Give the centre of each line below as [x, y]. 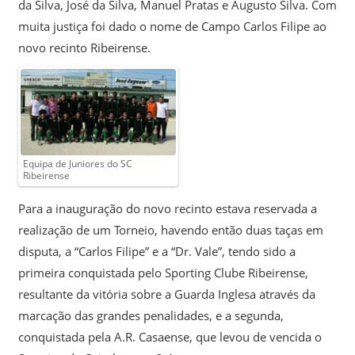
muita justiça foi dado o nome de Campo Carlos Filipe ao [172, 26]
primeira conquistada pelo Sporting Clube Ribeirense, [163, 273]
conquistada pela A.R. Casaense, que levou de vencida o [170, 337]
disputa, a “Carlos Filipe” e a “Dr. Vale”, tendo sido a [157, 252]
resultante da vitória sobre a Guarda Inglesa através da [166, 294]
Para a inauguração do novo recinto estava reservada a [167, 209]
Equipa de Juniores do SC [77, 163]
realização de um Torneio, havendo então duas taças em [170, 230]
